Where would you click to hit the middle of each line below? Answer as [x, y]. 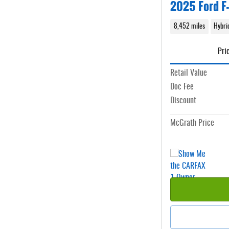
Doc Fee [182, 87]
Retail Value [189, 73]
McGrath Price [192, 123]
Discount [183, 100]
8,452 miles [189, 26]
